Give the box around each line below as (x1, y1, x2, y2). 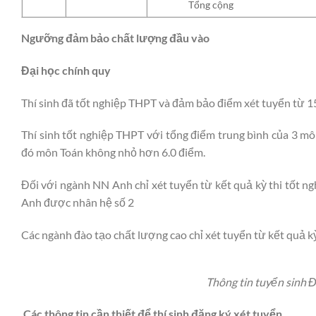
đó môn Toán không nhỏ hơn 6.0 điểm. (21, 145, 205, 159)
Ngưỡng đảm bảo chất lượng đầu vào (21, 30, 209, 44)
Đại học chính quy (21, 63, 111, 77)
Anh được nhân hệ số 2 (21, 195, 134, 209)
